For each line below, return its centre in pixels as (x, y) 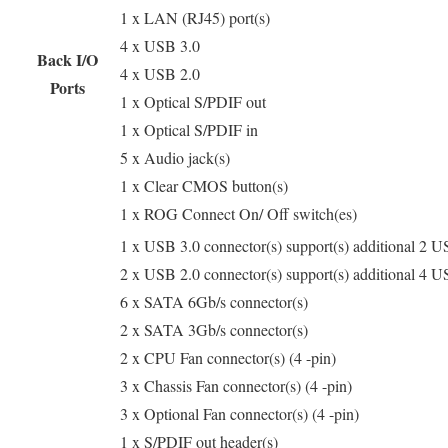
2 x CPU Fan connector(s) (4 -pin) (228, 357)
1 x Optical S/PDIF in (189, 129)
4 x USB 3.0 (160, 45)
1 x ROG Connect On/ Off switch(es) (238, 213)
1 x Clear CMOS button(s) (204, 185)
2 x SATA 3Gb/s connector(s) (214, 329)
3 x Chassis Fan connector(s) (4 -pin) (236, 385)
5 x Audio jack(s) (175, 157)
